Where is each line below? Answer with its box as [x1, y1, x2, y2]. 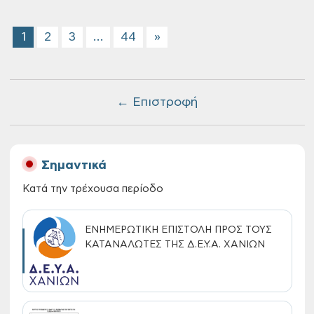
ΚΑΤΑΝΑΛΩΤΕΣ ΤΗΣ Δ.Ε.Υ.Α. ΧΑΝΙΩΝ [84, 240, 265, 250]
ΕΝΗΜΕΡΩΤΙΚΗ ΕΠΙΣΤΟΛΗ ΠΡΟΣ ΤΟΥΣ [84, 225, 272, 235]
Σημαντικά [41, 159, 107, 172]
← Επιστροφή [116, 96, 198, 109]
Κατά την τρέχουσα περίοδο [22, 184, 163, 194]
